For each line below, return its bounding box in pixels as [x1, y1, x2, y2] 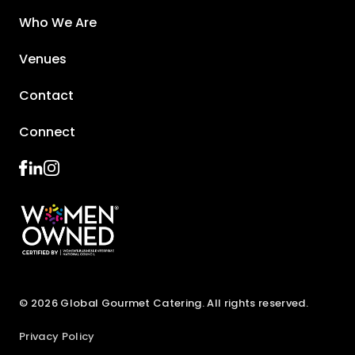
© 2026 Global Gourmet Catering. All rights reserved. [19, 296, 308, 311]
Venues [19, 50, 67, 69]
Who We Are [19, 13, 97, 32]
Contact [19, 86, 74, 105]
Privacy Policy [19, 329, 95, 345]
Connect [19, 123, 75, 142]
